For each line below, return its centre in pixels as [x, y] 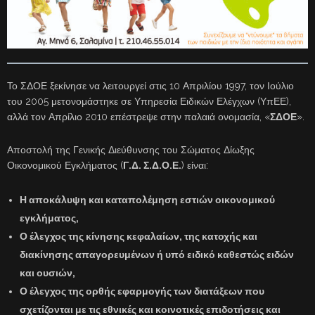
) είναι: [195, 166]
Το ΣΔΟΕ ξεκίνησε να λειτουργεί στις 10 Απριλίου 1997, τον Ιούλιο [150, 86]
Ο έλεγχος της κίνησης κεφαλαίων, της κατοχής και [139, 237]
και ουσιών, [47, 273]
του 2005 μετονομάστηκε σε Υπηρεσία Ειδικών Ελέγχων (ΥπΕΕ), [149, 102]
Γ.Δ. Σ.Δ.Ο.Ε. [152, 166]
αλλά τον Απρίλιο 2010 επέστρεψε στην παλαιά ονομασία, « [139, 117]
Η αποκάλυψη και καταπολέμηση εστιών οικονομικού [147, 200]
